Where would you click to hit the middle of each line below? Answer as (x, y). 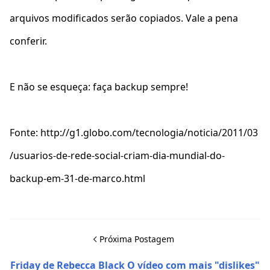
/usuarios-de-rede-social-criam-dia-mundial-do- (117, 155)
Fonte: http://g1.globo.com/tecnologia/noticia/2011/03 (134, 132)
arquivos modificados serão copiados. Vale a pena (124, 18)
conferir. (30, 41)
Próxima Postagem (137, 239)
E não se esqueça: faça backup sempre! (99, 86)
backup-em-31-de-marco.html (77, 178)
